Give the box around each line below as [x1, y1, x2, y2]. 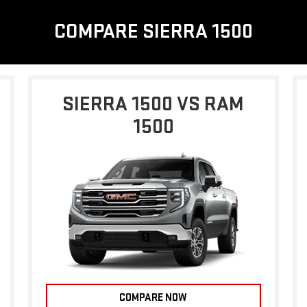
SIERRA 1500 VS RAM [62, 92, 245, 116]
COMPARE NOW [119, 291, 188, 304]
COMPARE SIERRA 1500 [54, 19, 253, 44]
